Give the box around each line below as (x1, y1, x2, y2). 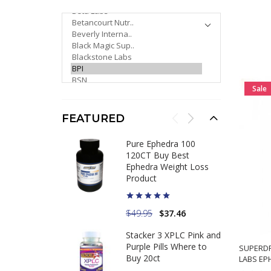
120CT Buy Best (126, 149, 189, 161)
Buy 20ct (126, 252, 160, 264)
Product (126, 172, 157, 184)
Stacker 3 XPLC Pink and (126, 229, 221, 241)
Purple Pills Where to (126, 241, 207, 252)
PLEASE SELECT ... (62, 13, 118, 24)
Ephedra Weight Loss (126, 161, 209, 172)
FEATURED (62, 112, 125, 125)
